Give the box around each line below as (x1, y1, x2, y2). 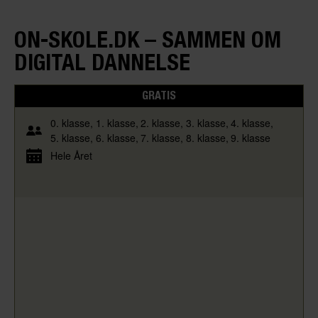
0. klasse (50, 115, 90, 130)
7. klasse (141, 130, 180, 145)
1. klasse (95, 115, 136, 130)
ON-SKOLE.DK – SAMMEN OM (14, 25, 281, 53)
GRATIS (142, 89, 176, 103)
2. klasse (141, 115, 180, 130)
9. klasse (231, 130, 270, 145)
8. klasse (185, 130, 226, 145)
